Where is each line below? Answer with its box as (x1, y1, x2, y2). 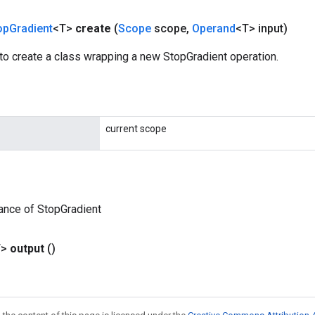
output (10, 241, 44, 255)
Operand (192, 21, 236, 35)
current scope (105, 122, 167, 134)
